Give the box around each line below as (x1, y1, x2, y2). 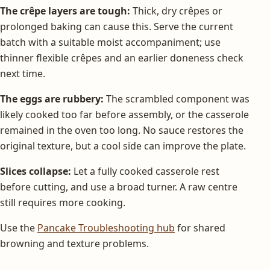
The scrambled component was (104, 92, 250, 105)
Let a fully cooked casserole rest (71, 164, 219, 178)
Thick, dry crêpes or (130, 4, 222, 17)
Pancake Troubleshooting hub (37, 221, 175, 234)
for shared (175, 221, 225, 234)
